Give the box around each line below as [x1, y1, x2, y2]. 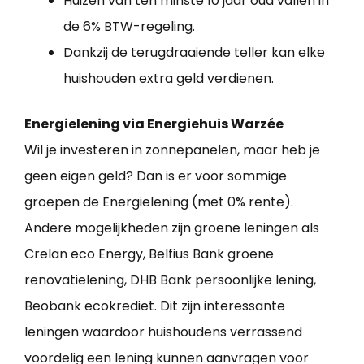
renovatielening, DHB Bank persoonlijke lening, [24, 270, 316, 289]
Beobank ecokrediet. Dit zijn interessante [24, 296, 285, 315]
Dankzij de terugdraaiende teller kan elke [63, 42, 325, 62]
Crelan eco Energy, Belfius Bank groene [24, 244, 274, 263]
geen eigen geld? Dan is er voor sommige [24, 166, 287, 185]
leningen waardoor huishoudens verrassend [24, 322, 302, 341]
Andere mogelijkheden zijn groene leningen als [24, 218, 319, 237]
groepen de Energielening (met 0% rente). [24, 192, 293, 211]
